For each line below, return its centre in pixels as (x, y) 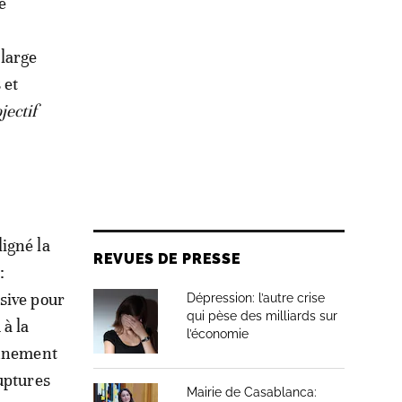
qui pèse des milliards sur (262, 316)
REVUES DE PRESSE (167, 259)
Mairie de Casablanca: (252, 392)
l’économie (218, 334)
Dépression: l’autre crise (256, 298)
